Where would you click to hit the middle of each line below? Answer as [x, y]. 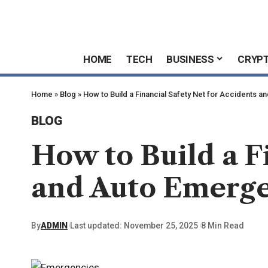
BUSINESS [190, 59]
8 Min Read [222, 225]
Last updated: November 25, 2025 [134, 225]
